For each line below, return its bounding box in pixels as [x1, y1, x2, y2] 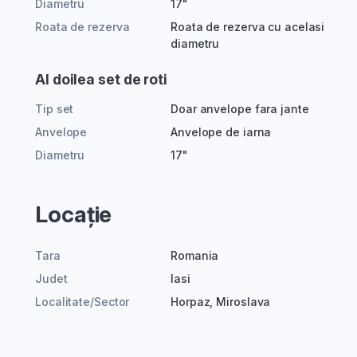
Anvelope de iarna [171, 125, 272, 139]
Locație [35, 201, 112, 229]
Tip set [35, 102, 74, 116]
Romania [171, 249, 219, 263]
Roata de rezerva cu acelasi [171, 20, 325, 34]
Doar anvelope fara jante [171, 102, 309, 116]
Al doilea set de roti [35, 71, 167, 88]
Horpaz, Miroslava [171, 295, 271, 309]
